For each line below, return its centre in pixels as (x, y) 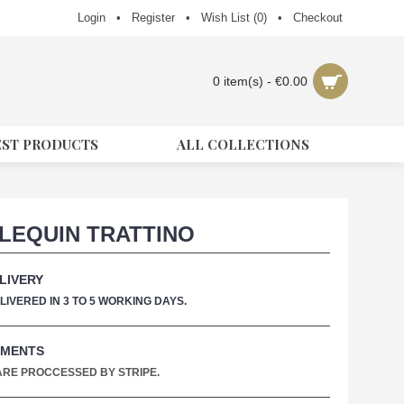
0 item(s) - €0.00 (260, 81)
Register (153, 18)
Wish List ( (229, 18)
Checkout (318, 18)
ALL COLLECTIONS (243, 144)
